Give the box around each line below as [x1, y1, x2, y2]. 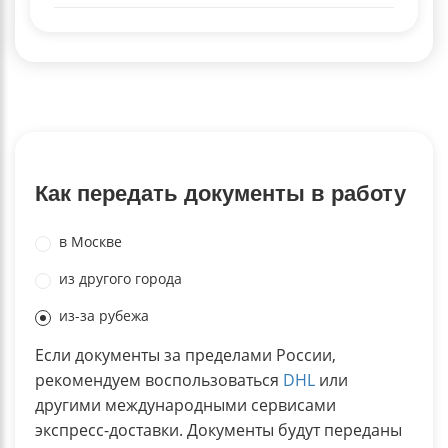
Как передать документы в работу [35, 180, 406, 206]
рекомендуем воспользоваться [35, 368, 283, 391]
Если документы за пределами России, [35, 343, 336, 366]
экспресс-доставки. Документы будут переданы [35, 418, 402, 441]
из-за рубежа [59, 305, 149, 325]
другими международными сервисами [35, 393, 336, 416]
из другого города [59, 268, 182, 288]
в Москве [59, 231, 122, 251]
